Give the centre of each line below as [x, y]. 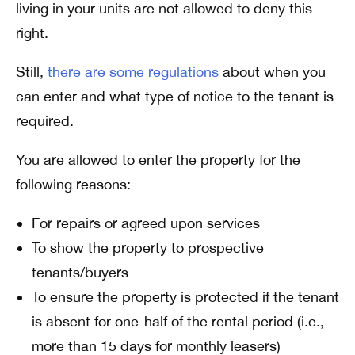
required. [45, 121]
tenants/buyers [80, 272]
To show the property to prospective [148, 248]
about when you [272, 72]
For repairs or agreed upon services [146, 223]
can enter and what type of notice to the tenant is [175, 96]
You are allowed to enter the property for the [158, 160]
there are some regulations [133, 72]
